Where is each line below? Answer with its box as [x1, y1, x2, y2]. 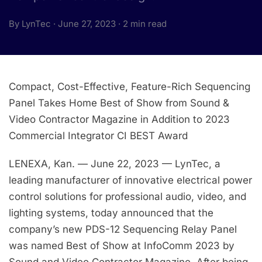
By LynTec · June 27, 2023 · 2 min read [9, 18, 167, 29]
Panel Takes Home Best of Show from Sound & [9, 97, 229, 109]
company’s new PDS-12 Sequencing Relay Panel [9, 223, 237, 236]
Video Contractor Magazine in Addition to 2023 [9, 113, 230, 125]
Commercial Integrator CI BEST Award [9, 130, 188, 142]
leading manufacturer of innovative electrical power [9, 174, 252, 187]
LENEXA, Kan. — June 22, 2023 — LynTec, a [9, 158, 220, 170]
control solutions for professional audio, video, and [9, 191, 246, 203]
